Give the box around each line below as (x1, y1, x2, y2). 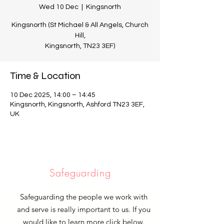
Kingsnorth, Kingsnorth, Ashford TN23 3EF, (10, 101, 144, 108)
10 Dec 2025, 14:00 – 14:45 (10, 91, 95, 98)
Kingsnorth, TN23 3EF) (45, 42, 115, 49)
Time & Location (10, 69, 80, 82)
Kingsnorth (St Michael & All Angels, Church (11, 21, 148, 28)
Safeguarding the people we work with (19, 192, 147, 201)
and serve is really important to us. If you (16, 204, 150, 214)
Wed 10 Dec (39, 3, 78, 10)
